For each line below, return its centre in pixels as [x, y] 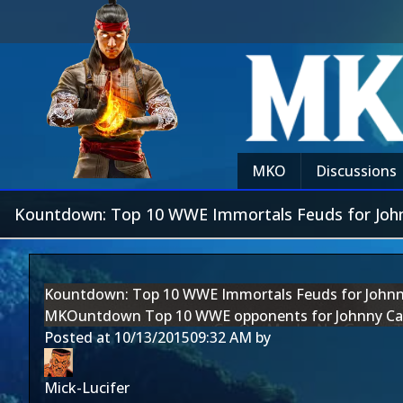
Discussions [356, 171]
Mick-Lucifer [87, 388]
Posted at [79, 337]
